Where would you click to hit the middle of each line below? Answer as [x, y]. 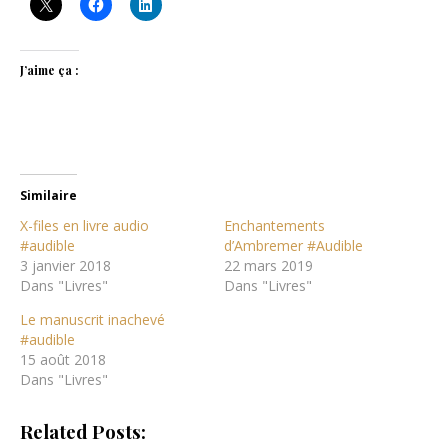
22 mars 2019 [268, 265]
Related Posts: [83, 431]
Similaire [48, 195]
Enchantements [274, 225]
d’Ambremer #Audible [293, 245]
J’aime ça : [49, 69]
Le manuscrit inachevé [92, 319]
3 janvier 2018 [65, 265]
